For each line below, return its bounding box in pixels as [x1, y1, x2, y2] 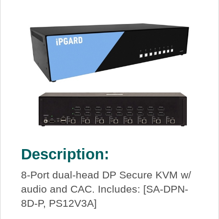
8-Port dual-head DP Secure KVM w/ [21, 169, 191, 181]
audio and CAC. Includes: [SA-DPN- [21, 183, 188, 195]
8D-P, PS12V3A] [21, 197, 97, 209]
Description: [21, 145, 109, 163]
